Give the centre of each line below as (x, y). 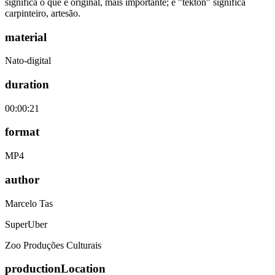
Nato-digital (28, 61)
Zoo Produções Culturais (53, 245)
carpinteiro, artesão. (44, 13)
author (22, 179)
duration (27, 84)
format (22, 132)
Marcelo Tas (29, 203)
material (26, 37)
